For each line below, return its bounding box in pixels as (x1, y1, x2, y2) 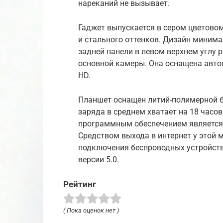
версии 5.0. (78, 154, 119, 164)
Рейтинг (63, 179, 96, 189)
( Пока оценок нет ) (63, 206, 119, 214)
